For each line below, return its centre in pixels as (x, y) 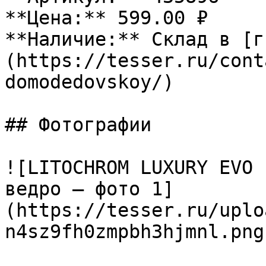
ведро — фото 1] (89, 189)
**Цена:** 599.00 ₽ (106, 18)
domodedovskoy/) (89, 82)
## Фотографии (78, 125)
